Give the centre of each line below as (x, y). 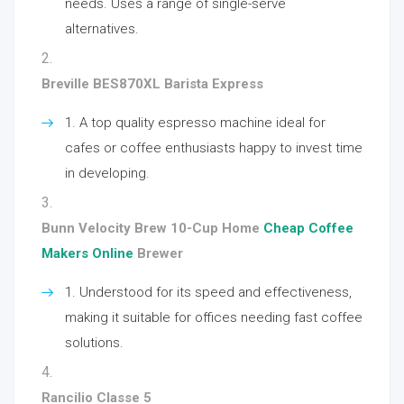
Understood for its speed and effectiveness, (216, 292)
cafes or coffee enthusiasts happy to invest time (214, 148)
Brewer (158, 253)
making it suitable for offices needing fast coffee (214, 317)
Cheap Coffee (308, 228)
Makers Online (87, 253)
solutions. (94, 343)
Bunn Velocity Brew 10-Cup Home (152, 228)
